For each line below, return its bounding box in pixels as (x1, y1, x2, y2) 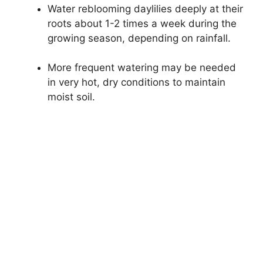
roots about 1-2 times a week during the (48, 17, 237, 29)
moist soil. (48, 91, 95, 103)
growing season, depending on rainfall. (48, 32, 231, 44)
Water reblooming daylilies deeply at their (48, 2, 243, 15)
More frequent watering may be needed (48, 62, 236, 74)
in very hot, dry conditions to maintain (48, 76, 225, 89)
